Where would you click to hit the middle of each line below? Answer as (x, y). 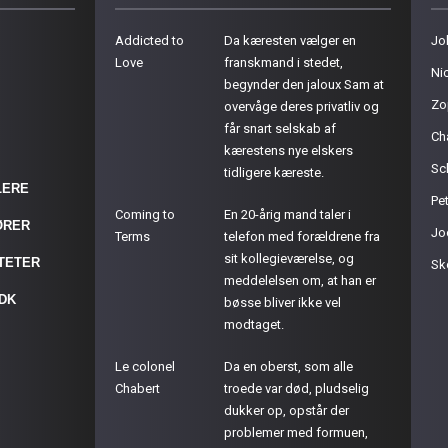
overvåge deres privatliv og (302, 106)
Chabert (138, 388)
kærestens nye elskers (289, 150)
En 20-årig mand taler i (288, 214)
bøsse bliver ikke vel (283, 302)
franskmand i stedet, (284, 62)
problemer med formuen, (296, 432)
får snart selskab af (280, 128)
